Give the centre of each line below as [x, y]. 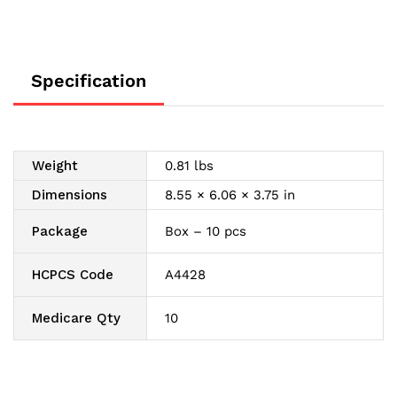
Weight [55, 166]
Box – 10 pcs [206, 232]
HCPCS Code [73, 275]
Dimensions [70, 195]
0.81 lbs [189, 166]
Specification [89, 81]
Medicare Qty [76, 319]
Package [60, 232]
